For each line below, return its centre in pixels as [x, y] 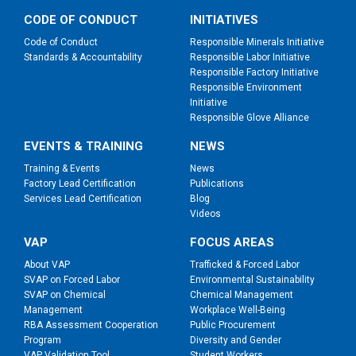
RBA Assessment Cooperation [91, 325]
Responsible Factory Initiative [254, 73]
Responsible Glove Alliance [250, 118]
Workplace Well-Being [238, 310]
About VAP [47, 265]
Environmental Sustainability [252, 280]
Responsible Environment [246, 88]
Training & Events [62, 169]
